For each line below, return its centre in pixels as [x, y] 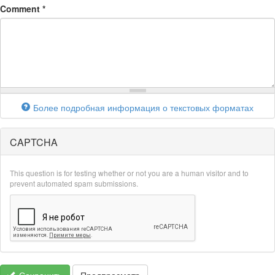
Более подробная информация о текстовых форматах [143, 107]
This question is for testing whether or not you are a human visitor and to [129, 173]
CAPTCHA [34, 142]
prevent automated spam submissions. [74, 183]
